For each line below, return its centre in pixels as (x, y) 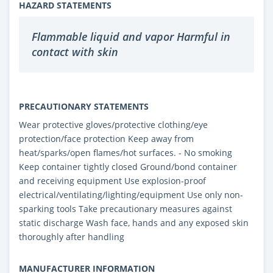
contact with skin (75, 51)
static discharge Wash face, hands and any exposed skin (134, 222)
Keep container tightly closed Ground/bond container (128, 166)
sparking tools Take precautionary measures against (126, 208)
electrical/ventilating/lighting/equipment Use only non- (131, 194)
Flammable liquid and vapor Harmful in (131, 36)
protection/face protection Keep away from (106, 138)
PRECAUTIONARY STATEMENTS (84, 106)
